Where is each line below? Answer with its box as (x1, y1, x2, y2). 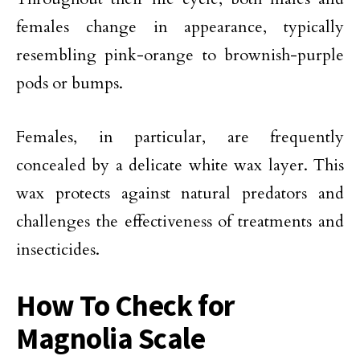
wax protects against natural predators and (16, 182, 344, 205)
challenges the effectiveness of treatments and (16, 211, 344, 233)
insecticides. (16, 239, 100, 261)
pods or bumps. (16, 72, 123, 95)
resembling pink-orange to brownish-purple (16, 44, 344, 67)
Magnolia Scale (16, 320, 206, 358)
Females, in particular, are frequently (16, 126, 344, 149)
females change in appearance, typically (16, 16, 344, 39)
